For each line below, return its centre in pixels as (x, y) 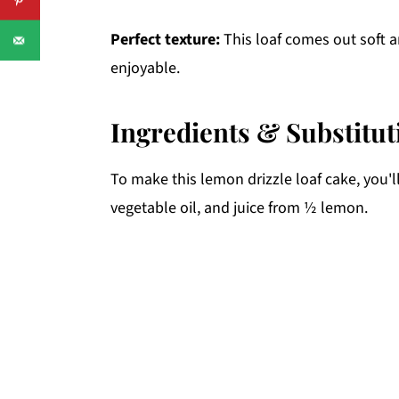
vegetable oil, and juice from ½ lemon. (239, 208)
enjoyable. (145, 69)
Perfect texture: (165, 40)
